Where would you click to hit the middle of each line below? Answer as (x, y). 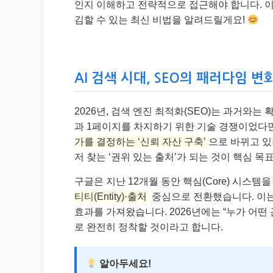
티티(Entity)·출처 (111, 197)
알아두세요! (124, 264)
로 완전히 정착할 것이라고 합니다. (149, 227)
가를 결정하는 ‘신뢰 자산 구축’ (140, 142)
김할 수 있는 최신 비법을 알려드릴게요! (161, 20)
